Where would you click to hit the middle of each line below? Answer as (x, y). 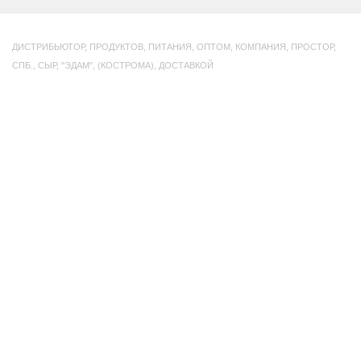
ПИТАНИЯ (170, 47)
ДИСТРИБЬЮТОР (48, 47)
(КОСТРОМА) (126, 66)
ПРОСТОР (312, 47)
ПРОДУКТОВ (116, 47)
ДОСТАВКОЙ (186, 66)
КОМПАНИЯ (261, 47)
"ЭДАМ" (77, 66)
